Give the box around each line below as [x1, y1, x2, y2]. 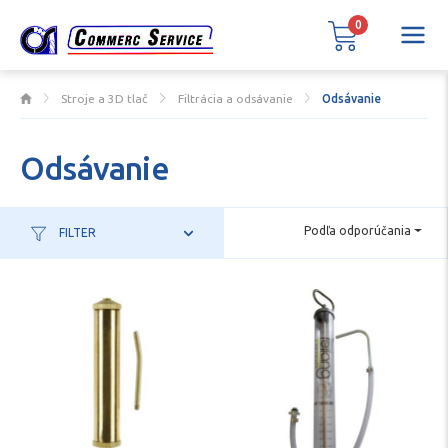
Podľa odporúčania [304, 224, 412, 238]
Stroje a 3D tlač [61, 92, 149, 105]
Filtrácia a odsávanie [177, 92, 293, 105]
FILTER [56, 226, 97, 239]
